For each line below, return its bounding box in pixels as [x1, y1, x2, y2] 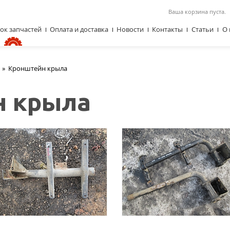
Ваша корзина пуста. [168, 8, 226, 15]
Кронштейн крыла [8, 64, 67, 73]
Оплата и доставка [50, 25, 108, 34]
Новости [117, 25, 144, 34]
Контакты [152, 25, 183, 34]
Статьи [191, 25, 214, 34]
